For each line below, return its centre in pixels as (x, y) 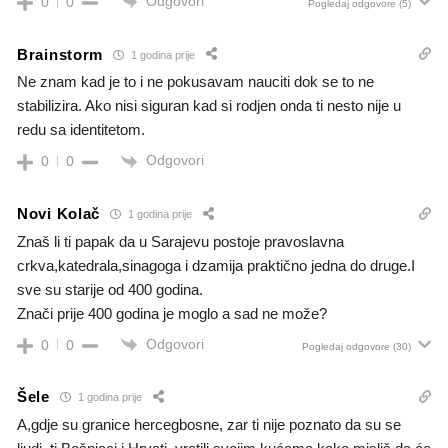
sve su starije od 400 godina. (110, 289)
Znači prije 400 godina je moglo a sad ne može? (172, 313)
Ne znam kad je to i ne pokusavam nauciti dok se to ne (195, 82)
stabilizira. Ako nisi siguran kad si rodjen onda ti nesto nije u (209, 106)
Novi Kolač (58, 214)
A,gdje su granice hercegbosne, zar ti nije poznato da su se (209, 424)
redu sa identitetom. (81, 130)
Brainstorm (60, 54)
